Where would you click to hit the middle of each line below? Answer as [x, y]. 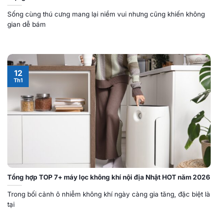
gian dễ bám [27, 24]
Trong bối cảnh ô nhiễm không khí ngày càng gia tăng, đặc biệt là [109, 194]
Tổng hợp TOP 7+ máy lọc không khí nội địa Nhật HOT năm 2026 [109, 177]
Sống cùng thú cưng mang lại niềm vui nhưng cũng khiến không [106, 14]
